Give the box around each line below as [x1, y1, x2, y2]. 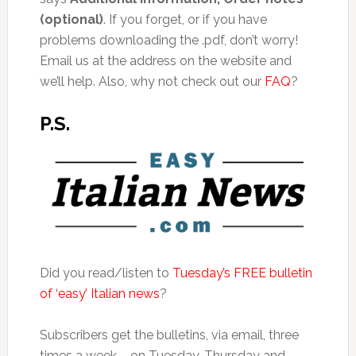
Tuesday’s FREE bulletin [172, 265, 312, 281]
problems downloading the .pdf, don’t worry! [39, 33, 298, 48]
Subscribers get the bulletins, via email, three [39, 327, 299, 343]
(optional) [39, 12, 103, 27]
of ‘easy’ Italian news [39, 286, 160, 302]
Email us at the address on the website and [39, 53, 292, 68]
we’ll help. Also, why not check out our [39, 74, 265, 89]
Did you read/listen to [39, 265, 172, 281]
